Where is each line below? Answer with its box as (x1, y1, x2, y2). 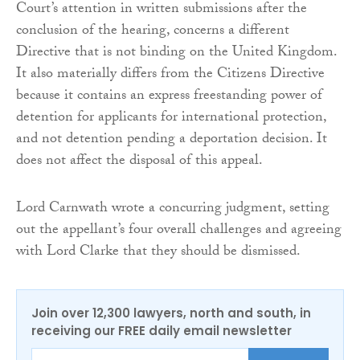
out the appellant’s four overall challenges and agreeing (16, 219, 342, 244)
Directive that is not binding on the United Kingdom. (16, 41, 337, 67)
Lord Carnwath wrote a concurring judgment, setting (16, 197, 329, 223)
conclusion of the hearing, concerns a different (16, 19, 289, 45)
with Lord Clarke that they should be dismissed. (16, 240, 301, 266)
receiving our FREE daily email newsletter (31, 322, 292, 340)
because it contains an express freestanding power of (16, 84, 322, 110)
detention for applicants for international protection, (16, 106, 326, 132)
